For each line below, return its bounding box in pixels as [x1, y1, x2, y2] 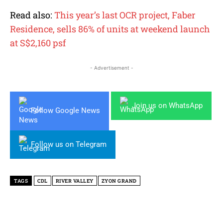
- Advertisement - [90, 64, 133, 71]
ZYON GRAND [101, 177, 137, 184]
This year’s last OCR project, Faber [54, 8, 196, 21]
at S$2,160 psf [10, 36, 66, 49]
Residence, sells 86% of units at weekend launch [10, 22, 210, 35]
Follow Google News [31, 106, 100, 115]
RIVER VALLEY [55, 177, 94, 184]
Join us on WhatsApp [132, 101, 203, 110]
